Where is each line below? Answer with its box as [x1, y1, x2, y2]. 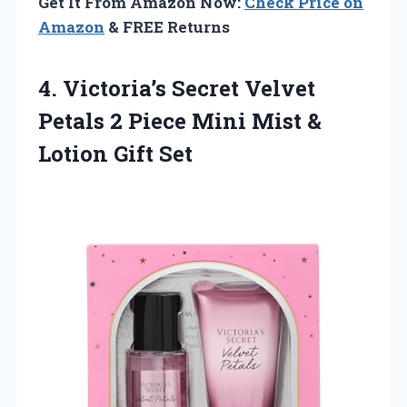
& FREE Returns [104, 15, 230, 37]
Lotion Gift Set [38, 138, 193, 168]
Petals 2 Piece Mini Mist [38, 105, 307, 135]
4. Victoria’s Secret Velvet [38, 73, 315, 103]
